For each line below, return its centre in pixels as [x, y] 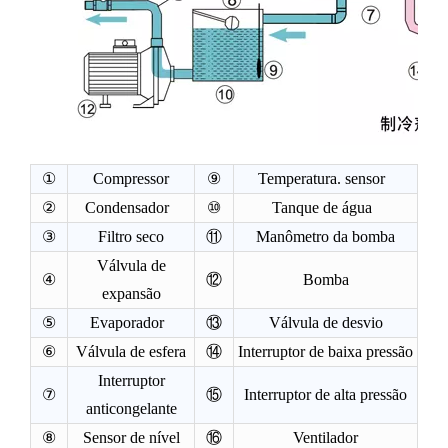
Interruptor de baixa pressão [325, 352]
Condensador [131, 208]
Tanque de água [325, 208]
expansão [131, 294]
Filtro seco [131, 237]
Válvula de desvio [325, 323]
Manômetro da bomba [325, 237]
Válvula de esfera [131, 352]
